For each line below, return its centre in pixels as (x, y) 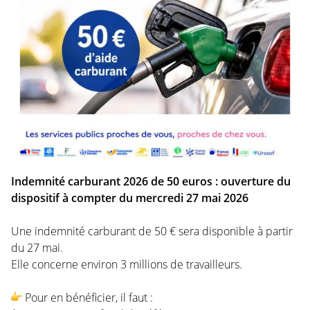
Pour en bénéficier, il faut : (88, 297)
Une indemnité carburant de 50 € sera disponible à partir (152, 231)
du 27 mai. (37, 247)
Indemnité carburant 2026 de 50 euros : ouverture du (151, 181)
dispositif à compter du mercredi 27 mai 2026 (130, 198)
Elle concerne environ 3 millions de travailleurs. (127, 264)
